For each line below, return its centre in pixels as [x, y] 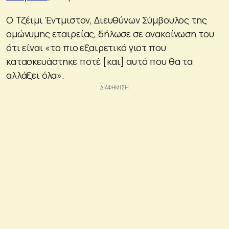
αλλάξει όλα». [36, 75]
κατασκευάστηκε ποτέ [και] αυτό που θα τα [100, 61]
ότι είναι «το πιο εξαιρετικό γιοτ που [86, 47]
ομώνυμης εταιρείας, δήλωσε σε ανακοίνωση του [110, 33]
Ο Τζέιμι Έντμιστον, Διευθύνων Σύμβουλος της [107, 20]
